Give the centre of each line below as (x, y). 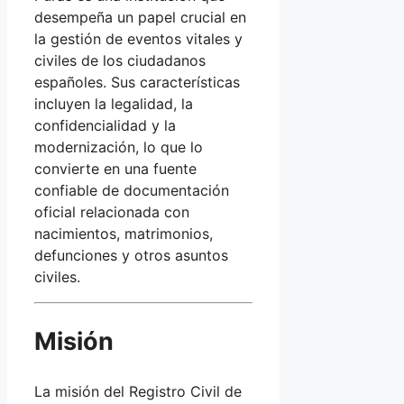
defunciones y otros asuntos (131, 255)
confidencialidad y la (105, 125)
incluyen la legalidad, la (114, 103)
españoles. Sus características (137, 82)
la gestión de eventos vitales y (138, 38)
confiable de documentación (132, 190)
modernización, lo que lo (119, 147)
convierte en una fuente (115, 168)
